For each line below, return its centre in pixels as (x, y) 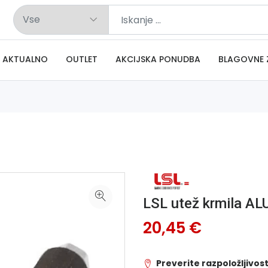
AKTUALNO (25, 59)
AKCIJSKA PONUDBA (158, 59)
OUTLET (82, 59)
